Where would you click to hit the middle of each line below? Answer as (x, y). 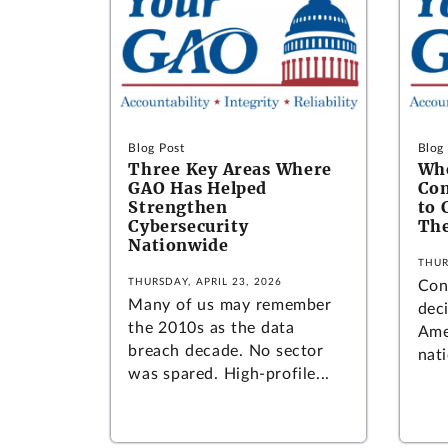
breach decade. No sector (226, 350)
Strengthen (178, 206)
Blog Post (156, 147)
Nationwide (178, 244)
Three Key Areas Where (230, 168)
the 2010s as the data (211, 327)
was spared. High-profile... (229, 373)
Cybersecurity (188, 225)
